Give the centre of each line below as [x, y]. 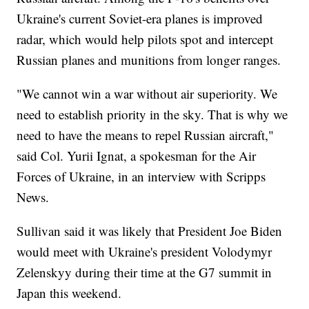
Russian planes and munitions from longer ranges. [149, 59]
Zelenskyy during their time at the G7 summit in [144, 272]
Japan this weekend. [69, 292]
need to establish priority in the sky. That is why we [152, 114]
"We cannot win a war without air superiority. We [147, 93]
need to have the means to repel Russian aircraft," [146, 134]
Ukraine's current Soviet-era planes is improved [140, 18]
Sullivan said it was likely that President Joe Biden [150, 230]
